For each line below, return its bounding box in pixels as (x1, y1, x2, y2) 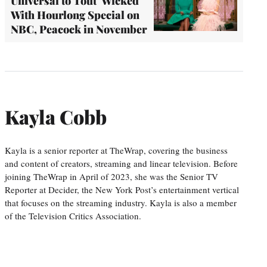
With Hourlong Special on (11, 7, 139, 22)
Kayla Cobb (5, 104, 107, 130)
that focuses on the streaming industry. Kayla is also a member (5, 196, 237, 209)
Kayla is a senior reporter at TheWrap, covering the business (5, 144, 228, 156)
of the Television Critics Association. (5, 209, 141, 222)
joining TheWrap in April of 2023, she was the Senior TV (5, 170, 218, 182)
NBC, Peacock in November (11, 21, 147, 36)
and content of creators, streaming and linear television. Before (5, 157, 238, 169)
